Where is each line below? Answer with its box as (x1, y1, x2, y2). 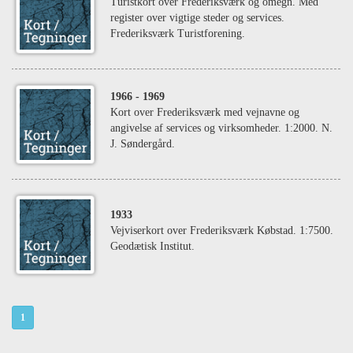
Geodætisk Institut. (110, 240, 195, 252)
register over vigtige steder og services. (110, 12, 284, 24)
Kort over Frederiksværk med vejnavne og (110, 106, 299, 118)
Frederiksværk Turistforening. (110, 28, 245, 39)
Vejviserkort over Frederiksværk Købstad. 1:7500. (110, 225, 333, 236)
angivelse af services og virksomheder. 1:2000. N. (110, 122, 333, 134)
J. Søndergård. (110, 138, 175, 150)
